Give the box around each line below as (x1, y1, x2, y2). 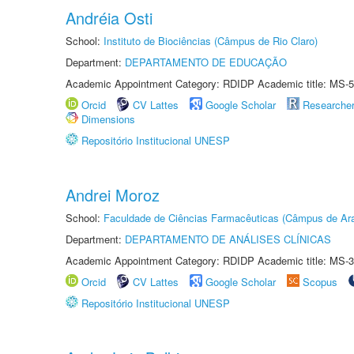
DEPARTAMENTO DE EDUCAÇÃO (125, 55, 287, 70)
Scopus (303, 274, 337, 289)
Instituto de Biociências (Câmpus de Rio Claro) (104, 33, 318, 48)
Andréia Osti (66, 6, 153, 29)
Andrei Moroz (66, 183, 160, 206)
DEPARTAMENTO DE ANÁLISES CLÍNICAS (125, 232, 331, 247)
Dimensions (81, 111, 135, 126)
